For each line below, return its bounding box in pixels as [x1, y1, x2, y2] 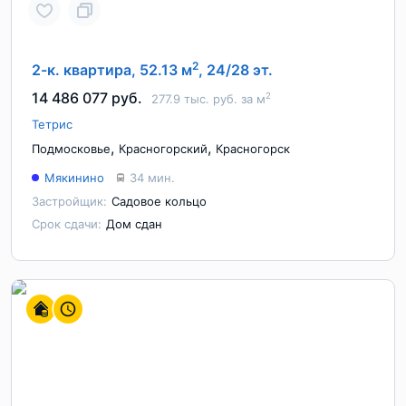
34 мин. [130, 170, 175, 185]
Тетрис [32, 117, 72, 131]
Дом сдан [106, 217, 162, 231]
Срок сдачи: [32, 217, 101, 231]
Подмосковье [32, 141, 111, 156]
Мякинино [44, 170, 104, 185]
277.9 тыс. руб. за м [151, 92, 266, 106]
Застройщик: [32, 194, 107, 208]
